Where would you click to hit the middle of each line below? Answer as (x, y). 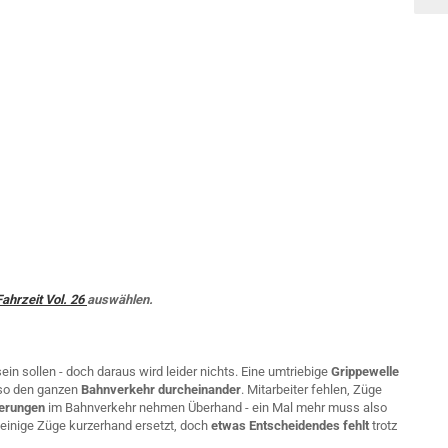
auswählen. (120, 299)
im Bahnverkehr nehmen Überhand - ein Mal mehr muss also (216, 407)
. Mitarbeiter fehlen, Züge (311, 389)
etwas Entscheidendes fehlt (290, 425)
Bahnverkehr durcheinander (161, 389)
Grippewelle (365, 371)
